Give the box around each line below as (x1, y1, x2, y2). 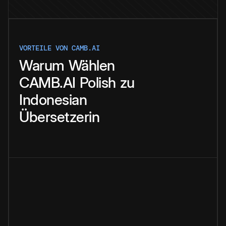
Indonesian (19, 91, 87, 109)
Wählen (68, 56, 115, 75)
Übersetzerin (19, 108, 99, 126)
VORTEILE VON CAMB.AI (19, 43, 100, 53)
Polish (79, 74, 116, 92)
